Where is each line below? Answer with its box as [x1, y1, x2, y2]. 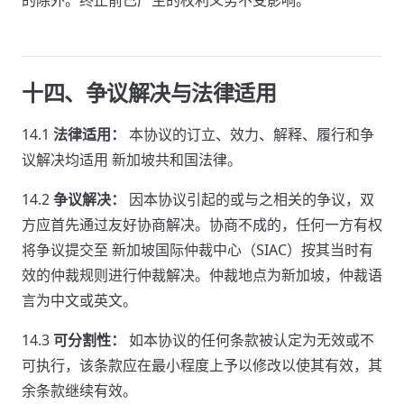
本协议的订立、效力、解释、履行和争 [125, 124, 374, 144]
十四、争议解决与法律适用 [22, 78, 277, 107]
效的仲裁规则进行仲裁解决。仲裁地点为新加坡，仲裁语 [22, 265, 382, 285]
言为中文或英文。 [22, 290, 137, 310]
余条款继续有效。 [22, 381, 137, 400]
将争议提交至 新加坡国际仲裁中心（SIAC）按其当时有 [22, 240, 373, 260]
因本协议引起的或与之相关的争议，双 [125, 189, 374, 209]
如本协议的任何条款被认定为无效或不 [125, 330, 374, 350]
